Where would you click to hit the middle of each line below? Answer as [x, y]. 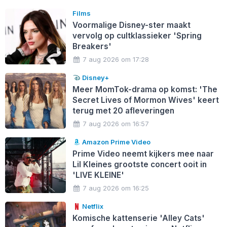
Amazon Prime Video [116, 142]
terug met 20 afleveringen [123, 111]
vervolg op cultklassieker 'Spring [137, 36]
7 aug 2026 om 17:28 [116, 60]
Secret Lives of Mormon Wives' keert [145, 100]
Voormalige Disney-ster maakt [131, 25]
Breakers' [92, 47]
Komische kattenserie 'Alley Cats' [138, 218]
